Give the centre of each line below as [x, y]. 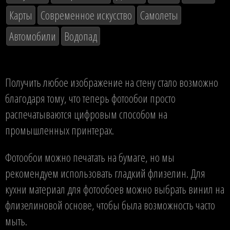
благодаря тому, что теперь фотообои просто [90, 98]
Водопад [81, 36]
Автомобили [33, 36]
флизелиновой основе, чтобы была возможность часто [110, 205]
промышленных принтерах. [60, 130]
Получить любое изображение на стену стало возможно [112, 82]
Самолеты [159, 15]
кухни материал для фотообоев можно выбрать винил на [115, 189]
